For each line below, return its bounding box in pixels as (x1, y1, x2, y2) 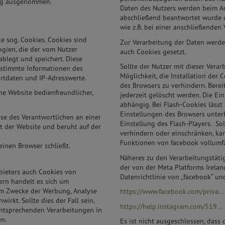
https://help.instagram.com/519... (120, 201, 222, 211)
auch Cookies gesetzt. (120, 47, 186, 56)
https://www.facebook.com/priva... (120, 187, 224, 196)
